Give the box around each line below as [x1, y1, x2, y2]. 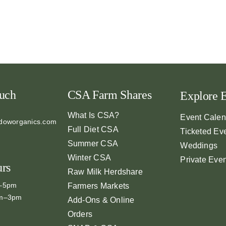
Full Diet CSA [67, 125, 119, 134]
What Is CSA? [67, 110, 120, 120]
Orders [67, 209, 93, 218]
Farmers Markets [67, 181, 130, 190]
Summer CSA [67, 139, 119, 148]
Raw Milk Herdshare [67, 167, 143, 176]
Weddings [180, 141, 218, 150]
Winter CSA [67, 153, 111, 162]
